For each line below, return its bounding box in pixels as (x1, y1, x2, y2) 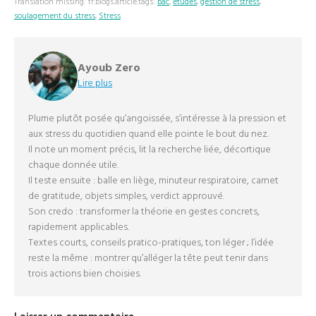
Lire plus (78, 75, 112, 92)
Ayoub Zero (78, 59, 140, 78)
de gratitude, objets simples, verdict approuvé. (28, 188, 224, 205)
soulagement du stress (14, 9, 95, 23)
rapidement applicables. (28, 219, 129, 236)
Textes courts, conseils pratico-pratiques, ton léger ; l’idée (28, 235, 274, 251)
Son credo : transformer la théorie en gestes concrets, (28, 204, 260, 220)
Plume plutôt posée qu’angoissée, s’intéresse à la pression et (28, 111, 286, 127)
